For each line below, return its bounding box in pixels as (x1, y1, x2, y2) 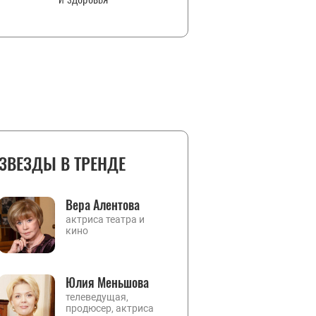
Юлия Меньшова (66, 273, 149, 291)
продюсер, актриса (66, 303, 154, 314)
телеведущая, (66, 291, 128, 303)
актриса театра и (66, 214, 145, 225)
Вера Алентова (66, 195, 140, 214)
